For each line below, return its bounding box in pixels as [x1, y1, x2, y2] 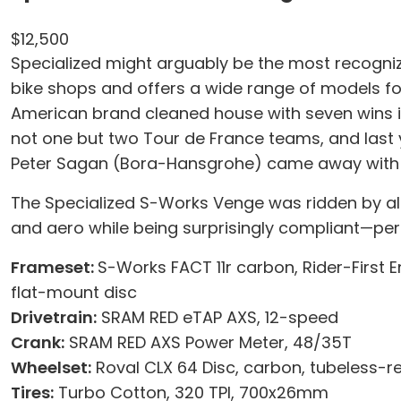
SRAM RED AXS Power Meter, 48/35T [64, 331, 352, 354]
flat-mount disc [11, 281, 137, 303]
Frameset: [11, 256, 98, 278]
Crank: [11, 331, 64, 354]
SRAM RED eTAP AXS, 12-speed [97, 306, 338, 328]
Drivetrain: [11, 306, 97, 328]
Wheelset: [11, 356, 91, 379]
